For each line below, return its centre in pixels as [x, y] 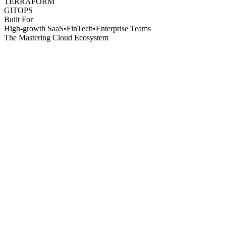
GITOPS [18, 10]
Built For [18, 19]
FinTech [80, 28]
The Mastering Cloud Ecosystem [56, 37]
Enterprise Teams [123, 28]
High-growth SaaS [34, 28]
